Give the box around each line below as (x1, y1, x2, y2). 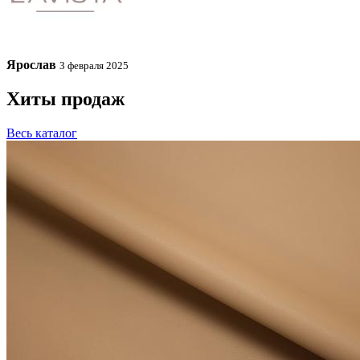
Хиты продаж (6, 88, 125, 109)
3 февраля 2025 (59, 59, 129, 72)
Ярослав (6, 58, 56, 72)
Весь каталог (6, 125, 77, 140)
